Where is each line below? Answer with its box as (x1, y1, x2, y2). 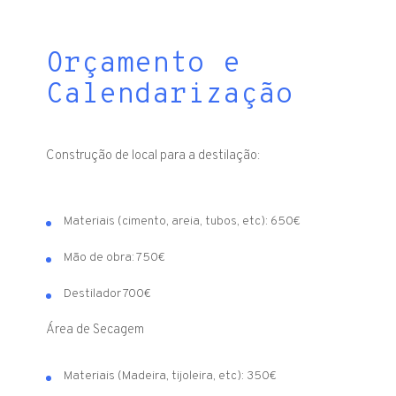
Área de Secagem (46, 322, 145, 339)
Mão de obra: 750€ (64, 250, 166, 266)
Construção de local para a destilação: (46, 148, 261, 165)
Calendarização (46, 78, 294, 114)
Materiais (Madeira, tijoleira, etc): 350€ (64, 369, 278, 385)
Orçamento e (46, 47, 241, 83)
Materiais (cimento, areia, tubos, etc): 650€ (64, 214, 301, 230)
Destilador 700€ (64, 286, 152, 302)
